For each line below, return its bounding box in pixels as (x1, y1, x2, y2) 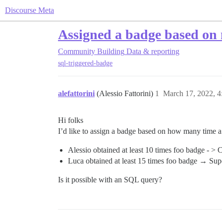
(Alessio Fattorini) (97, 89, 155, 98)
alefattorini (58, 89, 95, 98)
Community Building (58, 47, 124, 55)
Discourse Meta (5, 6, 54, 14)
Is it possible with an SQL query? (58, 175, 162, 184)
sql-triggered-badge (58, 59, 112, 67)
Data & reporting (126, 47, 179, 55)
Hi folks (58, 116, 83, 125)
